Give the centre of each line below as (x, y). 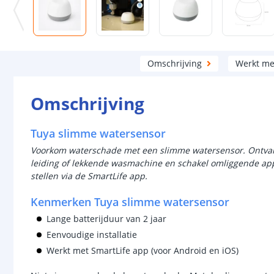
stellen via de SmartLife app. (89, 176)
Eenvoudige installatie (92, 235)
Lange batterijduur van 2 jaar (106, 219)
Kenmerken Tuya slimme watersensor (130, 202)
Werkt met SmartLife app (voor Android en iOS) (143, 250)
